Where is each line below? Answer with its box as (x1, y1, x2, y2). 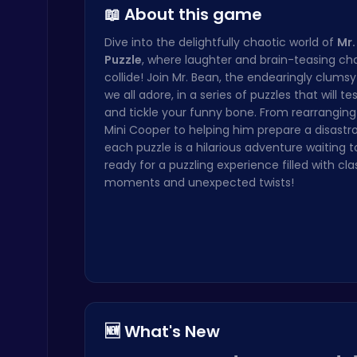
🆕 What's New (104, 320, 220, 343)
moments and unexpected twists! (104, 175, 294, 190)
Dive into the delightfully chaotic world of (104, 34, 337, 50)
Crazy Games (68, 245, 124, 257)
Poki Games (68, 97, 116, 109)
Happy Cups (68, 82, 131, 96)
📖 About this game (104, 3, 262, 25)
